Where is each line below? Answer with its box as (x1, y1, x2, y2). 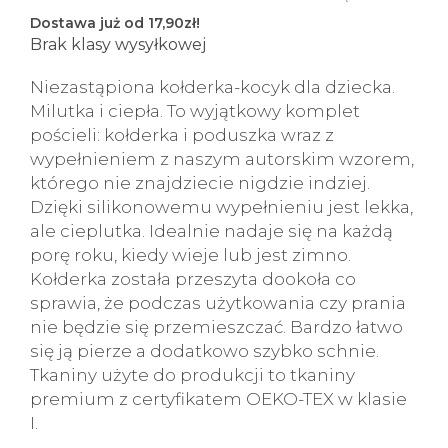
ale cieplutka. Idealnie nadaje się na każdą (30, 221, 393, 241)
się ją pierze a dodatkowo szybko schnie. (30, 341, 379, 361)
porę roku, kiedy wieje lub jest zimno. (30, 245, 351, 265)
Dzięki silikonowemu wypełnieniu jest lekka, (30, 197, 413, 217)
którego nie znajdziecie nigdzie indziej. (30, 173, 370, 193)
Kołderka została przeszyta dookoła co (30, 269, 356, 289)
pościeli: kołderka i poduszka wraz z (30, 125, 334, 145)
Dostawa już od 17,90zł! (30, 14, 200, 32)
